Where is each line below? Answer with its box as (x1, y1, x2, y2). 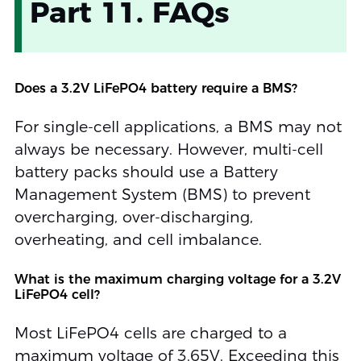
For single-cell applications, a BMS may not (14, 117, 342, 136)
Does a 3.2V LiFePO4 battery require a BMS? (14, 80, 297, 96)
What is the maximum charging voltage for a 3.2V (14, 271, 341, 287)
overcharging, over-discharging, (14, 207, 253, 226)
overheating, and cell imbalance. (14, 230, 262, 249)
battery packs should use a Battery (14, 162, 278, 181)
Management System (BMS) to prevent (14, 185, 310, 204)
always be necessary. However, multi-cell (14, 139, 323, 159)
